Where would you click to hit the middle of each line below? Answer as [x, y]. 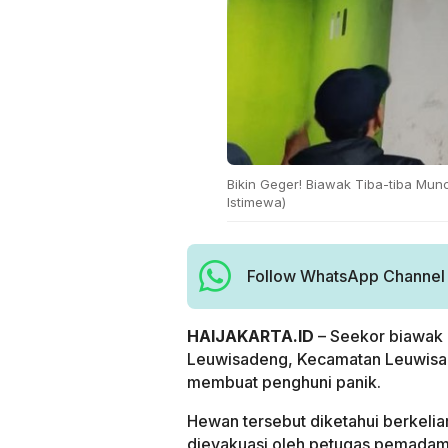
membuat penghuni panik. [284, 381]
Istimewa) [256, 201]
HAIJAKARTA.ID [250, 335]
